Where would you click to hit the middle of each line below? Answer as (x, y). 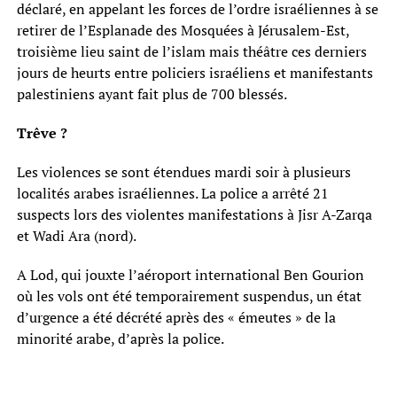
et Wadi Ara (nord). (76, 235)
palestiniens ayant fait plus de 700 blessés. (152, 93)
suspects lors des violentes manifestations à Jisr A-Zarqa (194, 214)
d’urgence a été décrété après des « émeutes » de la (176, 317)
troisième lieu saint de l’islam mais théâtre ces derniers (191, 51)
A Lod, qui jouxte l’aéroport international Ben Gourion (190, 274)
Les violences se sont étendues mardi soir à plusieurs (183, 171)
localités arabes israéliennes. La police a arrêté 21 (172, 193)
